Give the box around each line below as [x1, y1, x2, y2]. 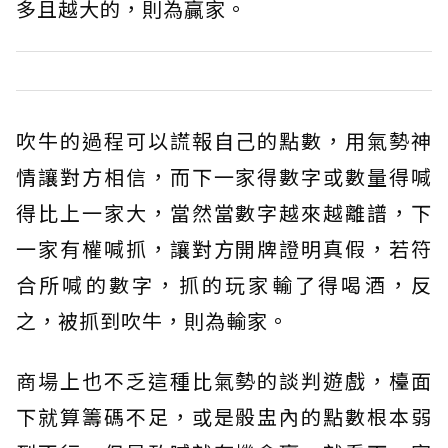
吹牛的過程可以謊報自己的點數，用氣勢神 [16, 126, 432, 156]
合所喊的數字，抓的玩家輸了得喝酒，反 [16, 270, 432, 300]
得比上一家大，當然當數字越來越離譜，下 [16, 198, 432, 228]
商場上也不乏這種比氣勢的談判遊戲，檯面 [16, 366, 432, 396]
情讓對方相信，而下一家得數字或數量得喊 [16, 162, 432, 192]
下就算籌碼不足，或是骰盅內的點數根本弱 [16, 402, 432, 432]
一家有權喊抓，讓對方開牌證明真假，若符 [16, 234, 432, 264]
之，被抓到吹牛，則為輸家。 [16, 306, 289, 336]
